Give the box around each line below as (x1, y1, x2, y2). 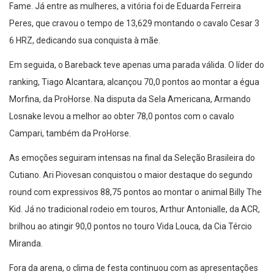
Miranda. (9, 223, 43, 234)
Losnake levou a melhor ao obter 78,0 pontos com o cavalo (9, 96, 234, 106)
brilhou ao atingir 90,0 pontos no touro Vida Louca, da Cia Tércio (9, 206, 252, 217)
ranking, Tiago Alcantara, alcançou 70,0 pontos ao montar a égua (9, 62, 259, 72)
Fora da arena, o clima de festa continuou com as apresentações (9, 248, 258, 258)
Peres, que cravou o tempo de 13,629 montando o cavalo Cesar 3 (9, 3, 259, 13)
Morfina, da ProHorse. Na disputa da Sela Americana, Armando (9, 79, 251, 89)
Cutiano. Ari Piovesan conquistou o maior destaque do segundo (9, 155, 253, 165)
